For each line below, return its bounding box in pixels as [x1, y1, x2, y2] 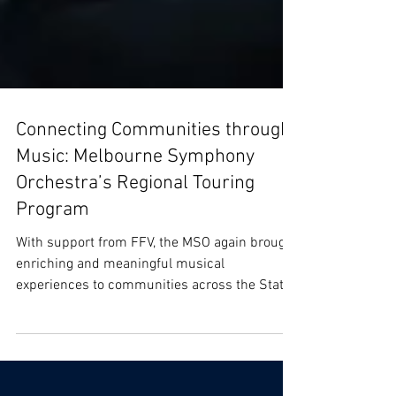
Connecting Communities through [16, 150, 291, 174]
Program [16, 230, 89, 254]
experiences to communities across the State [16, 308, 291, 326]
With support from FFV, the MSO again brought [16, 266, 298, 284]
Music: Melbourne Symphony [16, 177, 255, 201]
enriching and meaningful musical [16, 287, 225, 305]
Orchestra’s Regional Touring [16, 203, 255, 227]
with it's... [16, 330, 74, 347]
